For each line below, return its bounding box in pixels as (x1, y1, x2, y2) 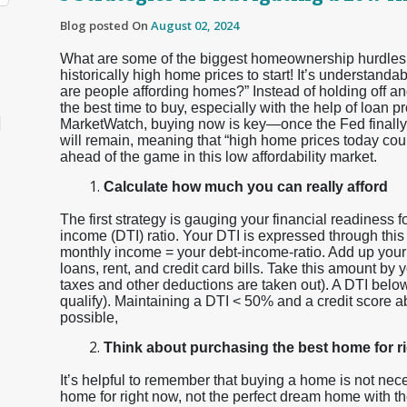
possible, (60, 310, 118, 325)
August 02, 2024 (151, 17, 239, 34)
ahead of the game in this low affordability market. (60, 149, 377, 164)
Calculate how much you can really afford (104, 179, 388, 194)
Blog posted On (60, 17, 151, 34)
